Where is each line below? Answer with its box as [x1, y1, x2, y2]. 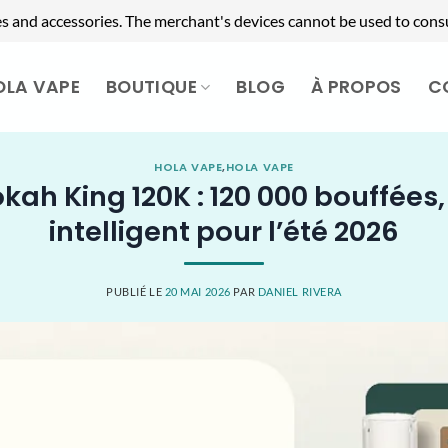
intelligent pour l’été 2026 [49, 211, 399, 251]
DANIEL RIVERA [257, 285, 342, 299]
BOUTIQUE [106, 75, 197, 99]
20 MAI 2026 [164, 285, 231, 299]
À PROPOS [310, 75, 402, 99]
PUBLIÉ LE [106, 285, 165, 299]
